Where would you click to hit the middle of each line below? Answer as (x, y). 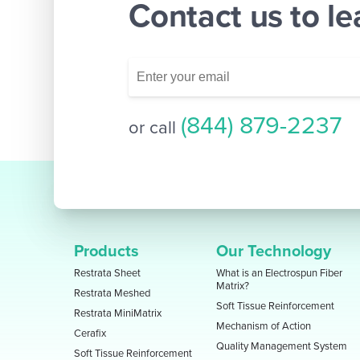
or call (155, 127)
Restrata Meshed (112, 294)
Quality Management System (282, 347)
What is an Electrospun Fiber (280, 274)
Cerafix (90, 334)
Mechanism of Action (264, 327)
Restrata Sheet (108, 274)
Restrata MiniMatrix (118, 314)
